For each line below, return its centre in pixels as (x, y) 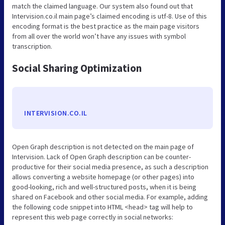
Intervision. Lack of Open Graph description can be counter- (101, 156)
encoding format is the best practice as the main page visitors (106, 26)
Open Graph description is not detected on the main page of (103, 146)
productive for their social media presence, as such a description (110, 166)
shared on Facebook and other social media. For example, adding (110, 197)
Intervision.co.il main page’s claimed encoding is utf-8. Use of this (109, 16)
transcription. (32, 46)
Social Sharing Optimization (77, 68)
